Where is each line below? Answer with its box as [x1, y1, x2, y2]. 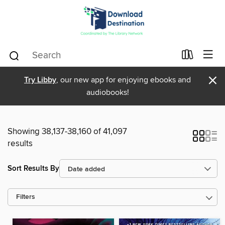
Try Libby [24, 75, 56, 85]
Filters [16, 193, 35, 201]
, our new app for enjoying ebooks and [56, 75, 191, 85]
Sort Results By [8, 163, 59, 173]
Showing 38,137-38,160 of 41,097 [8, 126, 127, 137]
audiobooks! [86, 87, 129, 97]
